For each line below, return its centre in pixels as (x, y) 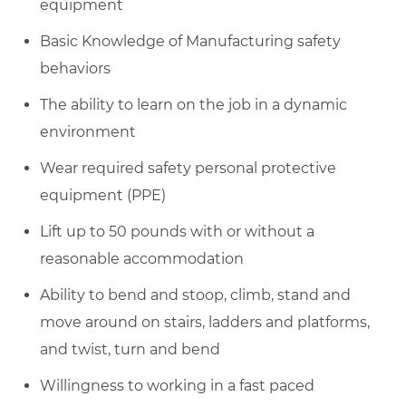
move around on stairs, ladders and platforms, (205, 322)
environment (88, 131)
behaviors (75, 68)
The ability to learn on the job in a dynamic (193, 104)
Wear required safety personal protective (188, 168)
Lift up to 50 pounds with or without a (177, 231)
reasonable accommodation (142, 258)
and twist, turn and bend (130, 349)
